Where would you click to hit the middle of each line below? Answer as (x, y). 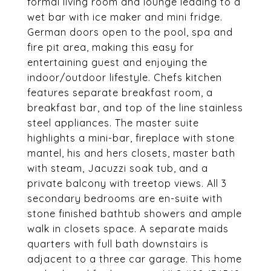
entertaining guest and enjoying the (117, 62)
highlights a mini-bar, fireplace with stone (131, 138)
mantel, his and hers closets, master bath (131, 153)
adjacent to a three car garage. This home (135, 259)
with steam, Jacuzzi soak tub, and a (118, 168)
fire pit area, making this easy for (111, 47)
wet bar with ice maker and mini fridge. (125, 17)
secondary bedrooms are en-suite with (125, 198)
